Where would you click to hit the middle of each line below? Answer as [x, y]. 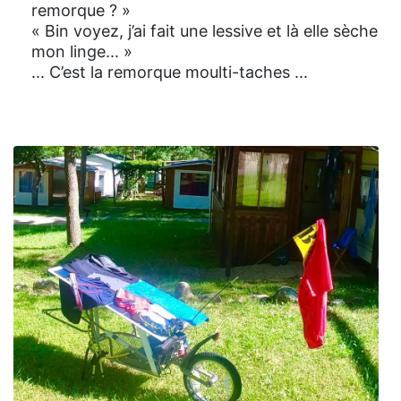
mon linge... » [82, 52]
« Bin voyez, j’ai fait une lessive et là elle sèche [205, 31]
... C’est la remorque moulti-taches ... [170, 73]
